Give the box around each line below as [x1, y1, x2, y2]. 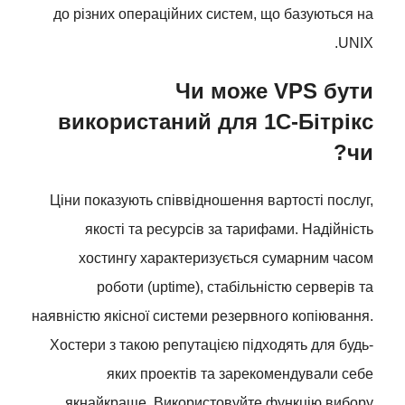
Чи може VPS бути [175, 79, 373, 103]
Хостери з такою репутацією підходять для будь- [50, 337, 373, 353]
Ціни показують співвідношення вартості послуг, [50, 193, 373, 208]
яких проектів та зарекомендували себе [107, 366, 373, 381]
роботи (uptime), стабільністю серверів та [97, 279, 373, 295]
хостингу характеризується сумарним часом [79, 250, 373, 266]
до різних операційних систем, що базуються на [53, 6, 373, 22]
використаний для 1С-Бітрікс [58, 109, 373, 134]
